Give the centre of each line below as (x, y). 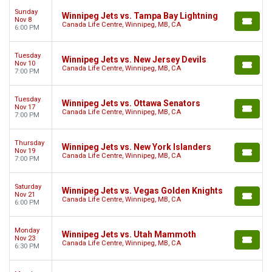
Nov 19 (25, 151)
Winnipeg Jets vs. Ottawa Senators (131, 104)
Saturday (28, 187)
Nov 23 (25, 239)
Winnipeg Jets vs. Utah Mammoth (129, 235)
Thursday (29, 143)
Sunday (26, 12)
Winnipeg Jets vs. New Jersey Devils (134, 60)
